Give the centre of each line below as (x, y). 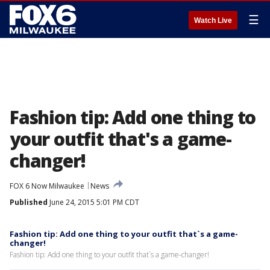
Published (29, 202)
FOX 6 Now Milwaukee (47, 186)
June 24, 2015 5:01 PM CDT (93, 202)
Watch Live (213, 20)
